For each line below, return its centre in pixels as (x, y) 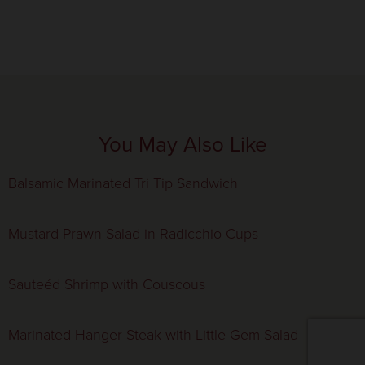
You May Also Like (182, 145)
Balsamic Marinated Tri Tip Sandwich (123, 184)
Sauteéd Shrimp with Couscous (107, 285)
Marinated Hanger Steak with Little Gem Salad (153, 335)
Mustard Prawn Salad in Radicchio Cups (133, 234)
